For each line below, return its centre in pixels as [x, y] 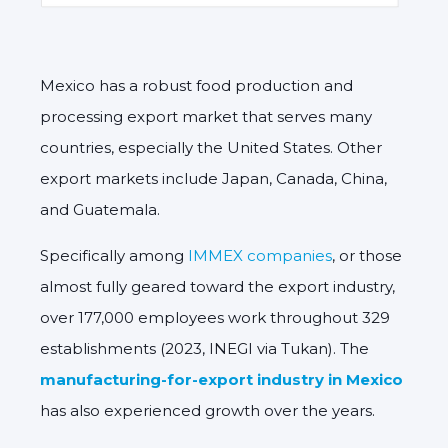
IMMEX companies [260, 255]
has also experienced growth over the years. [207, 410]
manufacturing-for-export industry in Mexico [221, 379]
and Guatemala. [100, 209]
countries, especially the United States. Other [211, 147]
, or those [367, 255]
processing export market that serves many [206, 116]
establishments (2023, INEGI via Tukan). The [204, 348]
